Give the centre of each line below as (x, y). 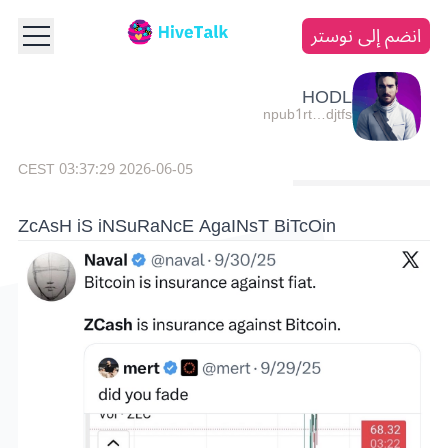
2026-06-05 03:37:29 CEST (156, 169)
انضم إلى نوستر (366, 35)
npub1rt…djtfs (308, 115)
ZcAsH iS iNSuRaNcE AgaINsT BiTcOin (177, 226)
